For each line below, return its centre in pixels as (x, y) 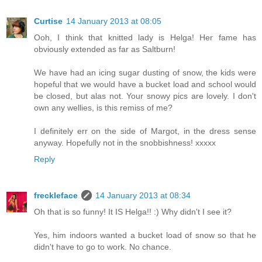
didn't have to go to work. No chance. (103, 247)
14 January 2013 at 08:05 (114, 21)
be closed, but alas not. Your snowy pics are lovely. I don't (145, 96)
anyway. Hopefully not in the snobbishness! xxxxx (125, 143)
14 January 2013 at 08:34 (143, 196)
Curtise (48, 21)
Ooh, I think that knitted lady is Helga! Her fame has (145, 38)
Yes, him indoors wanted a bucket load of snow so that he (145, 235)
